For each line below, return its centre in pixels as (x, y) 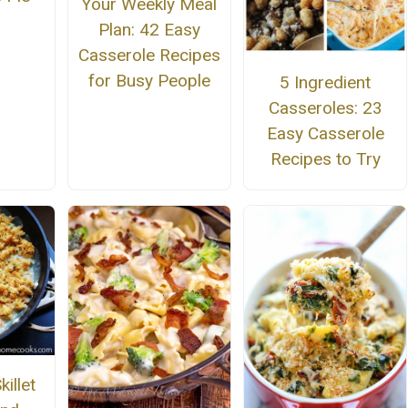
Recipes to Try (325, 158)
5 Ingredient (326, 82)
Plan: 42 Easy (149, 30)
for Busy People (149, 81)
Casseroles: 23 (325, 107)
